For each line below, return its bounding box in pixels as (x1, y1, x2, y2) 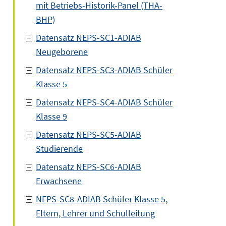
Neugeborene (36, 46, 88, 58)
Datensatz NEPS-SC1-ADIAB (36, 32, 141, 43)
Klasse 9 (36, 110, 67, 122)
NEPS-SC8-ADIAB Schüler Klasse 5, (36, 193, 167, 205)
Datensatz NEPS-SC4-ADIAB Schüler (36, 96, 173, 108)
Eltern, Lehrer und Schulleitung (36, 207, 155, 219)
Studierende (36, 143, 83, 154)
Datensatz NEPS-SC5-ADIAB (36, 129, 141, 140)
